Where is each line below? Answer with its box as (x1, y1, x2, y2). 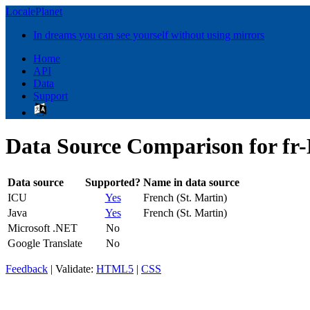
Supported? (85, 176, 140, 188)
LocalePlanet (6, 6, 62, 17)
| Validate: (48, 262, 96, 275)
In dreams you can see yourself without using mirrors (33, 29, 264, 41)
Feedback (6, 262, 48, 275)
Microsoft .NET (8, 221, 77, 234)
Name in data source (143, 176, 239, 188)
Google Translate (8, 237, 82, 249)
